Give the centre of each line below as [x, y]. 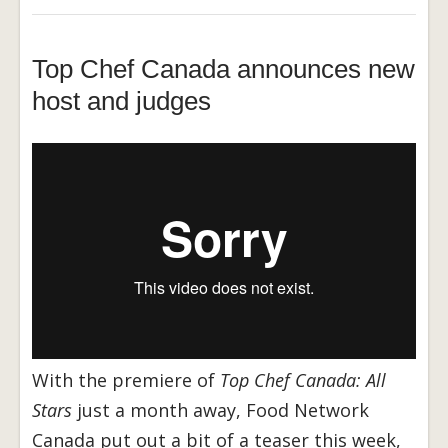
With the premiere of [126, 380]
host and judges [121, 101]
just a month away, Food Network [220, 410]
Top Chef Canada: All [303, 380]
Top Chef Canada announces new [223, 69]
